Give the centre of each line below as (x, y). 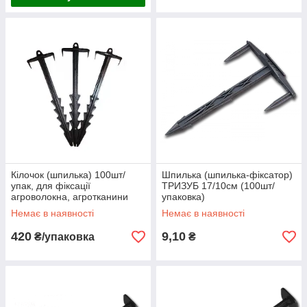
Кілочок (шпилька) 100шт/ (68, 175)
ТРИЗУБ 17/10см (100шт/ (218, 186)
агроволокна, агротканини (70, 197)
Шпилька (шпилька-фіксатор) (227, 175)
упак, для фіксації (51, 186)
